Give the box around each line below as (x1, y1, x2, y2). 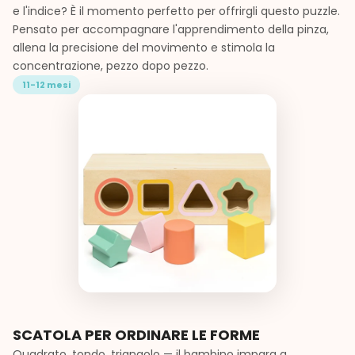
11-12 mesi (22, 78, 71, 91)
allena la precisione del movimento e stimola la (13, 39, 275, 55)
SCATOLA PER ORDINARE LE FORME (13, 324, 260, 345)
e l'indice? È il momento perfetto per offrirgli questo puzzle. (13, 2, 340, 19)
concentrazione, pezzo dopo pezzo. (13, 57, 208, 74)
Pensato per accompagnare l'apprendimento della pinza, (13, 21, 329, 37)
